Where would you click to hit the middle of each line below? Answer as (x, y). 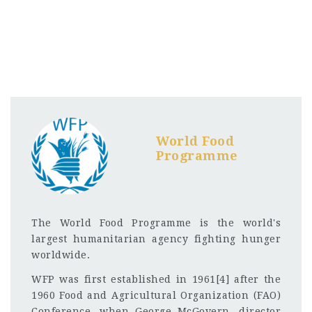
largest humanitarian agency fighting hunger (156, 239)
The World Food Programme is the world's (156, 223)
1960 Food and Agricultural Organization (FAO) (156, 295)
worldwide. (61, 255)
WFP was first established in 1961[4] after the (156, 279)
